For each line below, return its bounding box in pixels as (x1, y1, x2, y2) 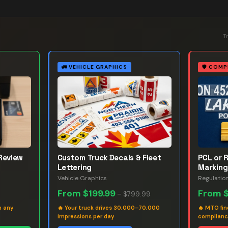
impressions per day (57, 213, 114, 220)
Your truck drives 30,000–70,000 (64, 204, 160, 211)
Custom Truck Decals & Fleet (57, 153, 161, 162)
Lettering (57, 162, 92, 172)
